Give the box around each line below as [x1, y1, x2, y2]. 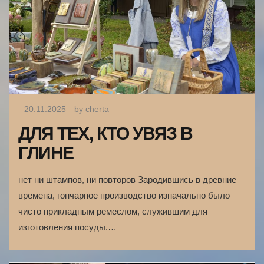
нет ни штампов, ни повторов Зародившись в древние [18, 174, 236, 184]
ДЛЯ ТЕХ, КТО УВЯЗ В [18, 123, 193, 143]
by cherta [74, 104, 109, 114]
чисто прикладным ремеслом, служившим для [18, 206, 207, 216]
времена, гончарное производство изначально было [18, 190, 230, 200]
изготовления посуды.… [18, 222, 117, 232]
